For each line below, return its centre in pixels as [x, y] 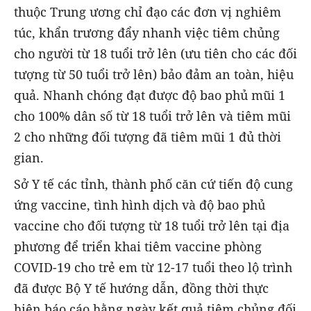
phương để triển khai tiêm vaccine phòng [138, 246]
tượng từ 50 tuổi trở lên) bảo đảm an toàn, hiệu [154, 74]
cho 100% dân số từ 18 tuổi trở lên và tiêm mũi [152, 116]
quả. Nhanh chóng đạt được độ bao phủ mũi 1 [150, 95]
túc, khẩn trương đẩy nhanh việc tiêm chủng [147, 32]
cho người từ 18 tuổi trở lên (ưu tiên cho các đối [155, 53]
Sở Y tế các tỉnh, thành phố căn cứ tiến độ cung [153, 184]
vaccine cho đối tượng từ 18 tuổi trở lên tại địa [152, 225]
